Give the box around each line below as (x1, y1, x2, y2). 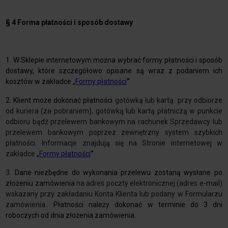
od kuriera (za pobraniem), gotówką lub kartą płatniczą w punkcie (6, 107, 222, 116)
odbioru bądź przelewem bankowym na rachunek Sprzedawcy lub (6, 118, 222, 126)
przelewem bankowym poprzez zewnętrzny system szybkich (6, 128, 222, 137)
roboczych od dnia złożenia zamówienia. (6, 211, 136, 220)
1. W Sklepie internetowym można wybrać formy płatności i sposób (6, 56, 222, 65)
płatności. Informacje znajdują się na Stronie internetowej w (6, 139, 222, 148)
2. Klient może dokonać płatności (6, 96, 115, 105)
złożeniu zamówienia (6, 179, 76, 188)
